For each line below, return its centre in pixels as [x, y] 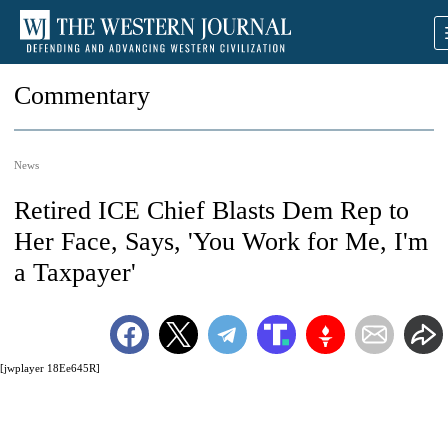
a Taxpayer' [75, 272]
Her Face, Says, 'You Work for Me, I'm [221, 241]
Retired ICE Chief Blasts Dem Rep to [211, 210]
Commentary [82, 95]
